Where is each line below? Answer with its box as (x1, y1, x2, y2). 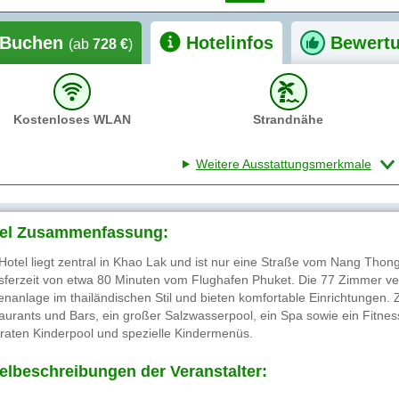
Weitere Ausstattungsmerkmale (195, 157, 371, 171)
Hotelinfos (186, 33, 273, 53)
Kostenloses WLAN (12, 112, 131, 126)
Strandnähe (253, 112, 324, 126)
